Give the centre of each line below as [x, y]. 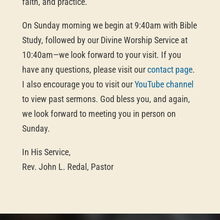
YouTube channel [164, 84]
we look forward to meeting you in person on [99, 113]
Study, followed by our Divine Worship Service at [105, 40]
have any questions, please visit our [84, 69]
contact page [170, 69]
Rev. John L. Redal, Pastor [68, 166]
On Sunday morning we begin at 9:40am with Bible [109, 25]
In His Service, [46, 152]
